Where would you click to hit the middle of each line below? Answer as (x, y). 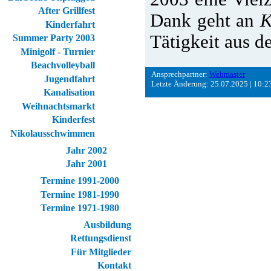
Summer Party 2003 (54, 38)
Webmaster (227, 74)
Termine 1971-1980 (80, 208)
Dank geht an (205, 21)
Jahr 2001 (87, 164)
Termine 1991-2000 (80, 180)
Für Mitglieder (101, 252)
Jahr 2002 (87, 150)
